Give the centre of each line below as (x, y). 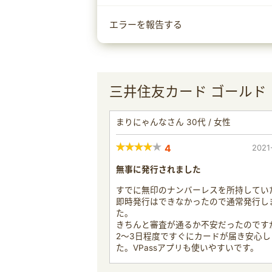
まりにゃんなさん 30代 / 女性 (173, 122)
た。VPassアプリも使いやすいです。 (187, 248)
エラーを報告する (146, 25)
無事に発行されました (158, 169)
